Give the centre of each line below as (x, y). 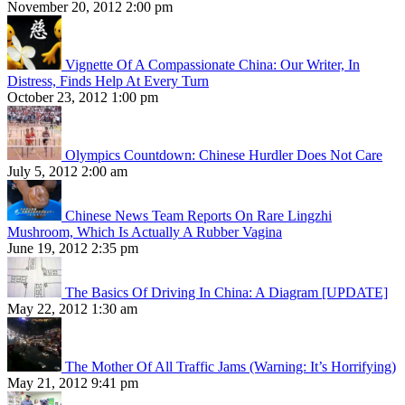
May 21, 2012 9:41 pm (73, 383)
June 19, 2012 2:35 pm (73, 249)
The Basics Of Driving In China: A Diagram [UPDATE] (226, 293)
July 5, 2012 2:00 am (67, 172)
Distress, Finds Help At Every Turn (108, 81)
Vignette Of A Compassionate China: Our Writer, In (212, 65)
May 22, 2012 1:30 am (72, 309)
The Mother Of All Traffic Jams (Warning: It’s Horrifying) (231, 367)
